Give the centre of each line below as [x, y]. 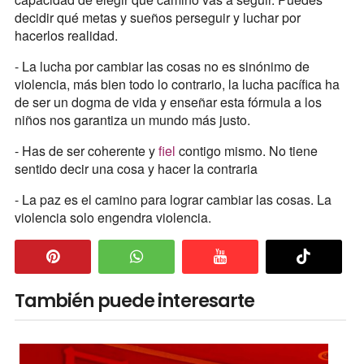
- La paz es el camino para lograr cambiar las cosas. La [173, 199]
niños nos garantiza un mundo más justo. [132, 119]
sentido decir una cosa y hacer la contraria [136, 168]
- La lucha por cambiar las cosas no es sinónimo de [162, 66]
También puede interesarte [134, 301]
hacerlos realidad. [66, 35]
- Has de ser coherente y [86, 150]
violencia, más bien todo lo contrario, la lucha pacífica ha [177, 84]
